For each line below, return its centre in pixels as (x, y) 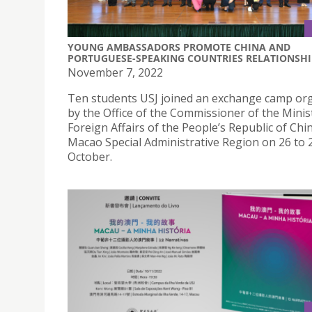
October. (90, 156)
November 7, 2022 (115, 72)
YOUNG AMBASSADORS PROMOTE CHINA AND (179, 47)
